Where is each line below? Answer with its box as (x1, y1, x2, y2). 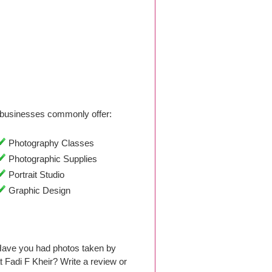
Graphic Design (5, 185, 70, 195)
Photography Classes (5, 138, 94, 148)
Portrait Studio (5, 169, 64, 180)
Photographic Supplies (5, 154, 97, 164)
